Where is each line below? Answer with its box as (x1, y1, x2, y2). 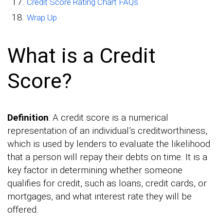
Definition (7, 111, 49, 123)
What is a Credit (7, 43, 156, 68)
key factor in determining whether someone (7, 164, 182, 176)
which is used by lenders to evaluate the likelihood (7, 138, 210, 149)
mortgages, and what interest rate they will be (7, 190, 192, 202)
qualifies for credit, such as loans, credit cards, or (7, 177, 207, 189)
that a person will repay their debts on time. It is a (7, 151, 207, 163)
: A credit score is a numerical (49, 111, 168, 123)
